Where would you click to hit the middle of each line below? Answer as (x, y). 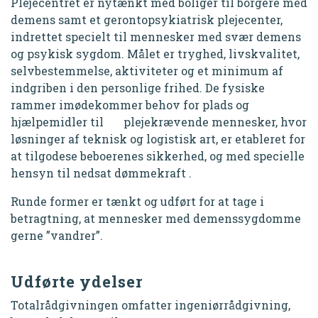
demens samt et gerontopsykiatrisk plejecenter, (147, 20)
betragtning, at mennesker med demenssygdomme (156, 218)
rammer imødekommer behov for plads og (130, 105)
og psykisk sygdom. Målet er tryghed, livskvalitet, (155, 54)
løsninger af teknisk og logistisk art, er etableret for (158, 139)
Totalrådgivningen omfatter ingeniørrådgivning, (150, 305)
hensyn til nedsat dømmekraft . (101, 173)
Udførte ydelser (77, 281)
